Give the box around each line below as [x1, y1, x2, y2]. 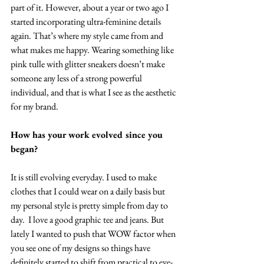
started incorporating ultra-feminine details [11, 15, 163, 28]
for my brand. [11, 100, 58, 113]
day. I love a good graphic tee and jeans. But [11, 213, 166, 226]
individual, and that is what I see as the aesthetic [11, 85, 178, 98]
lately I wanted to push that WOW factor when [11, 227, 177, 240]
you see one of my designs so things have [11, 241, 152, 254]
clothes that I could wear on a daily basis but [11, 184, 167, 197]
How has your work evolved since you [11, 128, 165, 141]
